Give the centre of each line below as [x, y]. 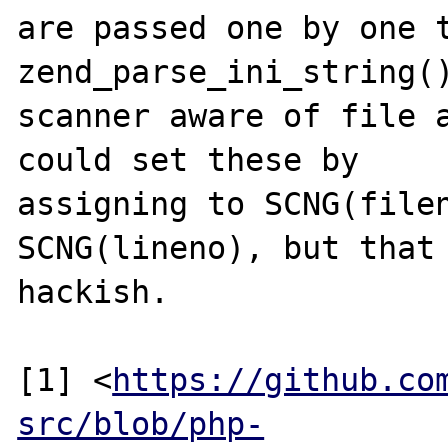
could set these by [188, 159]
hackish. [93, 291]
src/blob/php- [141, 423]
